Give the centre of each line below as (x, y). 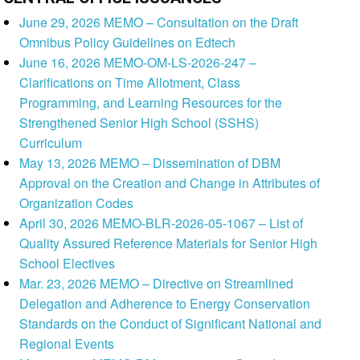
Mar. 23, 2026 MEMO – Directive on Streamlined (157, 284)
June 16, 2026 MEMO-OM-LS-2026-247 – (138, 63)
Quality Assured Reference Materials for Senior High (169, 243)
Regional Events (67, 344)
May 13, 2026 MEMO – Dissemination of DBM (150, 163)
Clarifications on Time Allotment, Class (130, 83)
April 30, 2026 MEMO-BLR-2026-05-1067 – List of (162, 223)
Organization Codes (77, 203)
